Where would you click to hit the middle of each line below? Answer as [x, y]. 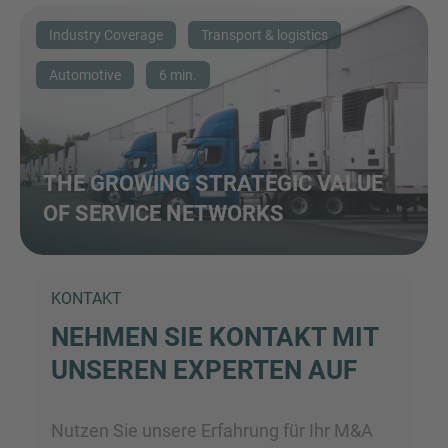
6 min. [178, 75]
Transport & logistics [264, 35]
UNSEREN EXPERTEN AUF [204, 370]
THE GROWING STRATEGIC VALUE [213, 184]
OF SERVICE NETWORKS [163, 214]
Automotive [85, 75]
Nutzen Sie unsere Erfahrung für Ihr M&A [212, 431]
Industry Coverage [106, 35]
